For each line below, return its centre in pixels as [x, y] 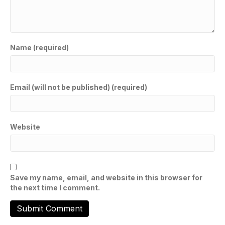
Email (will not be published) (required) [79, 87]
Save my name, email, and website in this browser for [106, 177]
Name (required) [39, 47]
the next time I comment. [55, 187]
